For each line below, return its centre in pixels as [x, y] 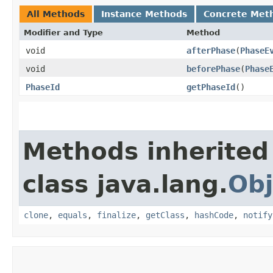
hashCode [214, 215]
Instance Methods [144, 14]
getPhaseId [211, 87]
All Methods [56, 14]
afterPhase [211, 50]
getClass [165, 215]
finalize [116, 215]
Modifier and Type [63, 32]
